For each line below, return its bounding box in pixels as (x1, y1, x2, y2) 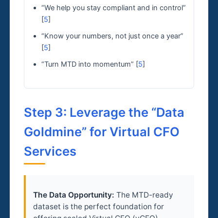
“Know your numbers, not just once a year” (41, 32, 183, 41)
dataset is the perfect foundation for (33, 202, 164, 212)
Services (24, 143, 77, 159)
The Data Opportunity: (33, 190, 114, 200)
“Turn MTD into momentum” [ (41, 60, 138, 69)
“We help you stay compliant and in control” (41, 3, 186, 13)
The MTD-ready (114, 190, 173, 200)
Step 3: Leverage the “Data (24, 104, 185, 120)
